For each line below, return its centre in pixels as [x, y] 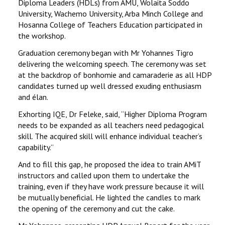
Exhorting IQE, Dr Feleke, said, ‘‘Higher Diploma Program [113, 114]
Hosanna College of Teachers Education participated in [110, 25]
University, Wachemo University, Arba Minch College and [110, 14]
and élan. [33, 97]
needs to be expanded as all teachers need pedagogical [111, 125]
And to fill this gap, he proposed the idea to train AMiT [109, 164]
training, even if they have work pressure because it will [111, 186]
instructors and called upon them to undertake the [104, 175]
